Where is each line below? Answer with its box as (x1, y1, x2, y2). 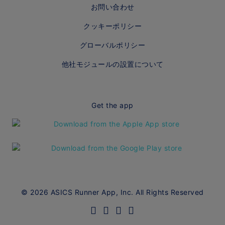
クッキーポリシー (83, 21, 142, 30)
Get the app (91, 100, 134, 109)
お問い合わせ (90, 2, 135, 11)
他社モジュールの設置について (61, 59, 164, 68)
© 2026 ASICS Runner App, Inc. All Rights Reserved (21, 187, 204, 196)
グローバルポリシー (79, 40, 146, 49)
